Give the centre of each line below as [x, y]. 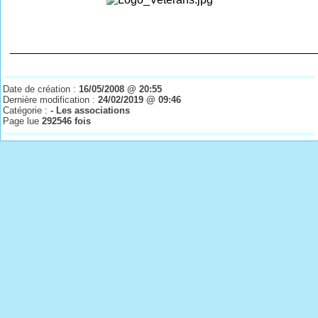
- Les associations [91, 111]
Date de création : [41, 89]
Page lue [23, 121]
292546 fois [67, 121]
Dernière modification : [51, 100]
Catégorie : [27, 111]
